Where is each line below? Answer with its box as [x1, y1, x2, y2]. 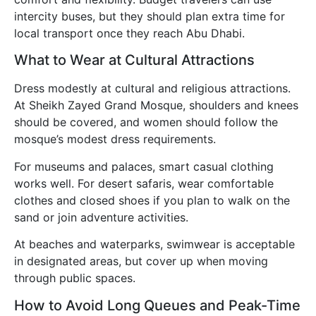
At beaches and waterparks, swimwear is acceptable [14, 237, 295, 252]
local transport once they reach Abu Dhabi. [14, 26, 245, 41]
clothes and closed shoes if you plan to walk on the [14, 193, 290, 207]
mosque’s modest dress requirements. [14, 132, 216, 147]
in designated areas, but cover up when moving [14, 254, 268, 269]
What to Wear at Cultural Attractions [14, 51, 255, 69]
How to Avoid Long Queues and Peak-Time [14, 296, 300, 314]
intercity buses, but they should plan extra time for [14, 9, 285, 24]
